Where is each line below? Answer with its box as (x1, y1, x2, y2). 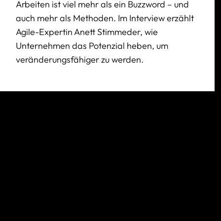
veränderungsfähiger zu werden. (16, 54, 144, 65)
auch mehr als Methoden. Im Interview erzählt (16, 12, 194, 24)
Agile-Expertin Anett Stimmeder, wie (16, 26, 158, 37)
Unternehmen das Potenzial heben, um (16, 40, 168, 51)
